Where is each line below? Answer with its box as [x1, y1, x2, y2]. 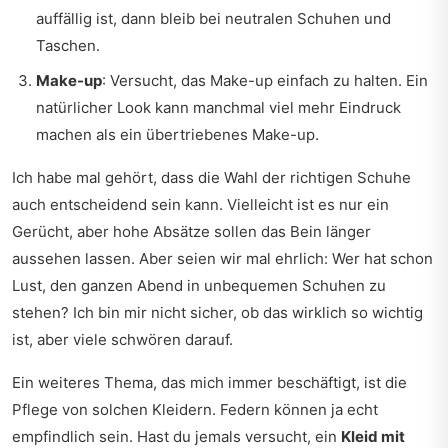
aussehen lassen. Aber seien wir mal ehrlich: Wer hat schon [12, 249, 433, 268]
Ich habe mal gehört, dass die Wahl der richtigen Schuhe [12, 168, 411, 187]
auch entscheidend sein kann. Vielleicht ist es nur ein [12, 195, 389, 214]
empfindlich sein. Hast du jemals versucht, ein [12, 427, 341, 446]
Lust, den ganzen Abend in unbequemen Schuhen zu [12, 276, 386, 295]
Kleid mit [341, 427, 405, 446]
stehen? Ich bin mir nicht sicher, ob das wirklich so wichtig [12, 303, 423, 322]
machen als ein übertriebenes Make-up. [36, 125, 319, 144]
